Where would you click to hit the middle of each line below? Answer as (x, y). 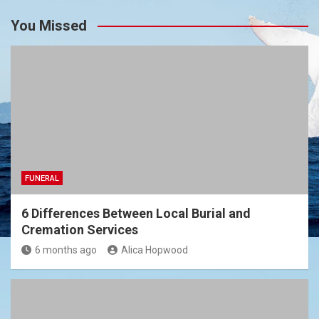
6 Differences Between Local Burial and (136, 214)
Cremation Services (80, 230)
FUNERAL (42, 179)
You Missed (49, 26)
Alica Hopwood (155, 250)
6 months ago (66, 250)
